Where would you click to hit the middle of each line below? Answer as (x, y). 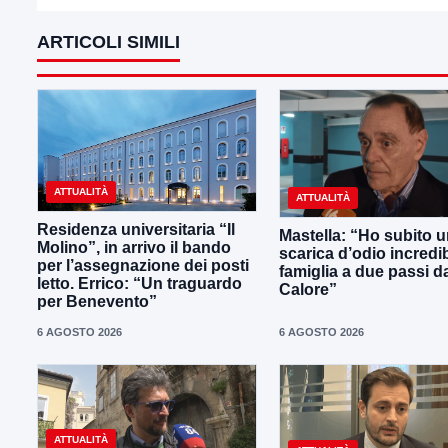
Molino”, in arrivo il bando (134, 247)
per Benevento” (97, 301)
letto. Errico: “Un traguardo (139, 283)
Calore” (308, 290)
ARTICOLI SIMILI (108, 42)
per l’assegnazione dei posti (143, 265)
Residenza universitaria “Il (136, 229)
